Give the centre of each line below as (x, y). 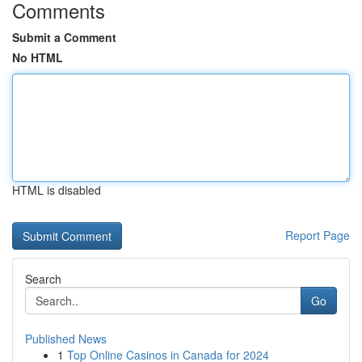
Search (43, 279)
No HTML (38, 57)
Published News (66, 339)
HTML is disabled (57, 190)
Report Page (318, 235)
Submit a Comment (64, 37)
